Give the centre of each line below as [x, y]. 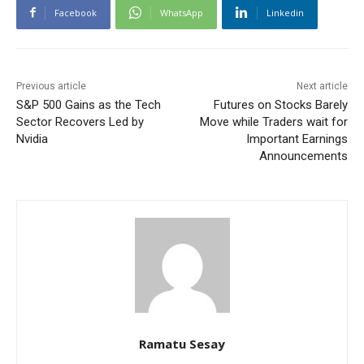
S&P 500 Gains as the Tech [89, 104]
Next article [322, 86]
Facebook [76, 12]
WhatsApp [182, 12]
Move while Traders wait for [273, 121]
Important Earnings [297, 139]
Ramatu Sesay [182, 343]
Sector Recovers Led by [80, 121]
